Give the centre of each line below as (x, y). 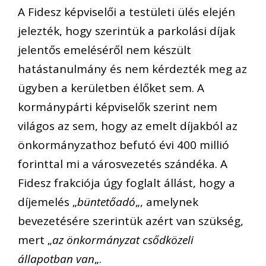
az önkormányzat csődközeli (123, 240)
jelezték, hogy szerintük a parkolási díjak (126, 31)
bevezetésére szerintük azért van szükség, (131, 221)
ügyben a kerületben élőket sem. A (111, 88)
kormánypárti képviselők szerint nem (118, 107)
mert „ (35, 240)
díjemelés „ (47, 202)
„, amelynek (167, 202)
